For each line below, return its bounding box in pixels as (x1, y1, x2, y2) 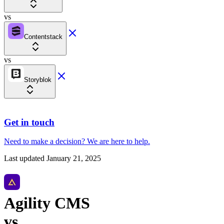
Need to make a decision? (4, 137, 85, 146)
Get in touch (4, 116, 54, 127)
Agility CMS (4, 193, 90, 212)
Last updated (4, 154, 44, 163)
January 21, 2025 (46, 154, 101, 163)
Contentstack (24, 33, 62, 40)
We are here (87, 137, 124, 146)
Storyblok (24, 76, 51, 83)
